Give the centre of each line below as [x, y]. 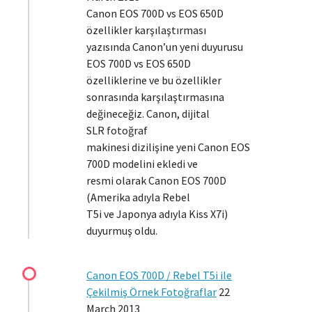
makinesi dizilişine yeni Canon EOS [168, 147]
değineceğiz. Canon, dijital [148, 114]
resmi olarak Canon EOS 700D [156, 180]
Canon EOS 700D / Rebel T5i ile [159, 275]
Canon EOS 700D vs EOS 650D [155, 13]
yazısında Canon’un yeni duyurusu [165, 47]
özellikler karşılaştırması [146, 30]
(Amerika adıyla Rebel [138, 197]
